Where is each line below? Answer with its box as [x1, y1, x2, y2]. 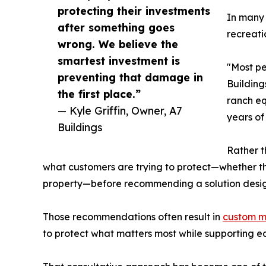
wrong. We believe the [58, 37, 178, 51]
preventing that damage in [58, 71, 203, 84]
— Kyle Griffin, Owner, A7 [58, 104, 182, 118]
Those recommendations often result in [43, 211, 223, 223]
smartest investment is [58, 54, 180, 68]
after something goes [58, 21, 175, 34]
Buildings [58, 121, 103, 134]
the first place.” [58, 87, 141, 101]
